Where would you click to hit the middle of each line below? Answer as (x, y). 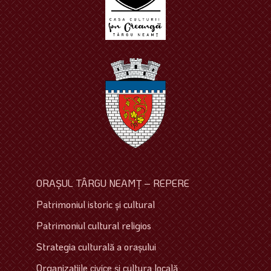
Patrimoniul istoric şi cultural (96, 204)
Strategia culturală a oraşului (96, 246)
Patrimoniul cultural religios (94, 225)
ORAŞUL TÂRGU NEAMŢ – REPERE (113, 183)
